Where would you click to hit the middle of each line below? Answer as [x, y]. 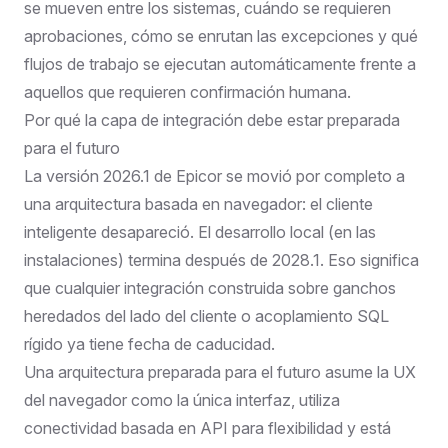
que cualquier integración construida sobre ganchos [210, 287]
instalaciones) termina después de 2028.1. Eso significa [221, 259]
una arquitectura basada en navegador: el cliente [198, 203]
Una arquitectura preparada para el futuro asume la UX [220, 371]
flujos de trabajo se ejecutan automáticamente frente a [220, 63]
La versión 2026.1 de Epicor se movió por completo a [214, 175]
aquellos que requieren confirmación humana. [187, 91]
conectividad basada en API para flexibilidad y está [207, 427]
